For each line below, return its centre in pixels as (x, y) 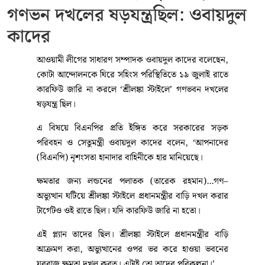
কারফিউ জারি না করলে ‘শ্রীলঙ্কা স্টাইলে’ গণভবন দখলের (132, 90)
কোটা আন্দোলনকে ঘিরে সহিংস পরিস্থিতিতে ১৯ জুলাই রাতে (132, 75)
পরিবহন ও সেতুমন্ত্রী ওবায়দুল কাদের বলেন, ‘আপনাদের (132, 143)
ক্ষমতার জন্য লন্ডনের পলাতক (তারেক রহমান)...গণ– (132, 182)
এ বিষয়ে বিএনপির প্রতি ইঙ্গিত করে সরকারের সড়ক (132, 129)
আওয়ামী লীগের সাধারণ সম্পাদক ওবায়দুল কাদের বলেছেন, (132, 61)
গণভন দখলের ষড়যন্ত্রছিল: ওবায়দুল (127, 16)
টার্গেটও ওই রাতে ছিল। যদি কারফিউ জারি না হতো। (119, 211)
